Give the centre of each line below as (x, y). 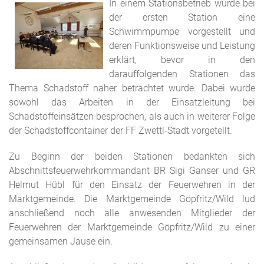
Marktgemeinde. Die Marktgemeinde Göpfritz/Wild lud (132, 199)
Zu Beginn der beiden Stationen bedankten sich (132, 156)
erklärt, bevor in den (182, 60)
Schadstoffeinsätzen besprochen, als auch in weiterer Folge (132, 116)
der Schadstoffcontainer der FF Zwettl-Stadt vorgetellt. (121, 131)
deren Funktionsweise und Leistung (182, 46)
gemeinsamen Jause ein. (61, 241)
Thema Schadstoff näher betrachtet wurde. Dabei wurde (132, 88)
